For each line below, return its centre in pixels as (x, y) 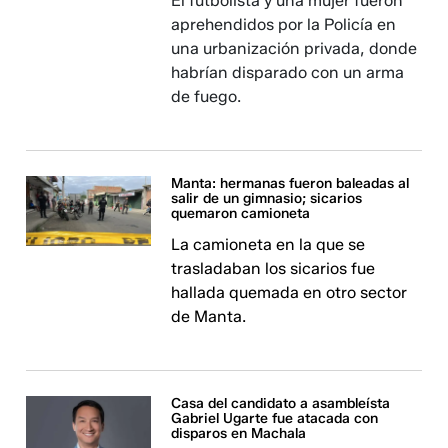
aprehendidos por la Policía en (284, 24)
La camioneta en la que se (268, 244)
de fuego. (206, 96)
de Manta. (209, 316)
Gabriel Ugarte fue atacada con (275, 418)
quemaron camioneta (241, 213)
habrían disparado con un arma (288, 72)
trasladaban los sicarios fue (273, 268)
